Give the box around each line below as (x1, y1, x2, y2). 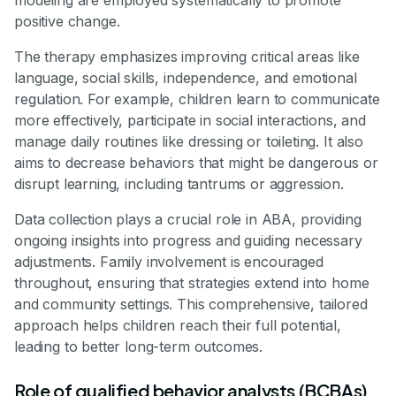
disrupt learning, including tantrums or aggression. (14, 174, 344, 193)
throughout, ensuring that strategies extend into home (14, 273, 369, 292)
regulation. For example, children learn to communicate (14, 89, 380, 108)
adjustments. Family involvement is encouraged (14, 252, 324, 270)
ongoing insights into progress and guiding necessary (14, 231, 362, 249)
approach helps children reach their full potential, (14, 316, 341, 334)
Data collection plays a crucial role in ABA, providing (14, 209, 362, 228)
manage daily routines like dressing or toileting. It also (14, 132, 363, 150)
